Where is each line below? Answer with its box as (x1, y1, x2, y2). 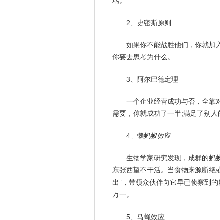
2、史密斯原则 (126, 19, 171, 27)
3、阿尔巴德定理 (126, 75, 178, 83)
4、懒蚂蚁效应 (126, 132, 171, 139)
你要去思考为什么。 (112, 53, 174, 61)
